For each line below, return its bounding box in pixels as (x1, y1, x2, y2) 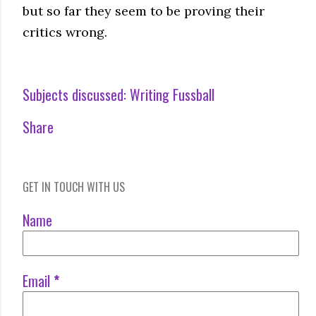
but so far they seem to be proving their (23, 2, 265, 19)
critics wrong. (23, 23, 107, 40)
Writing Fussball (130, 83, 214, 105)
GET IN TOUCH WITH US (23, 178, 125, 195)
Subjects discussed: (23, 83, 126, 105)
